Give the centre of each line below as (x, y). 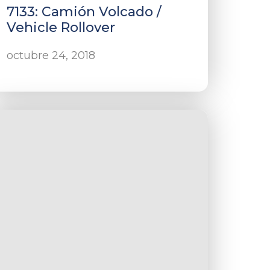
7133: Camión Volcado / (84, 12)
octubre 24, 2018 (51, 55)
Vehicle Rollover (61, 27)
